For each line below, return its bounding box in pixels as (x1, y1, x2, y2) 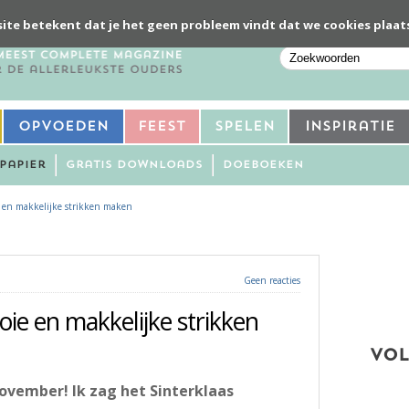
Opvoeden (18, 120, 109, 134)
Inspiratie (304, 120, 395, 134)
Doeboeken (223, 159, 304, 171)
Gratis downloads (66, 159, 203, 171)
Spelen (214, 120, 275, 134)
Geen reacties (244, 273, 301, 287)
